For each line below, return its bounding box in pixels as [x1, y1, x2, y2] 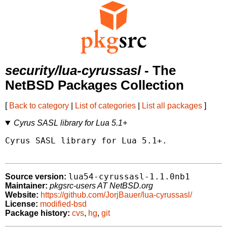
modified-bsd [40, 200, 87, 209]
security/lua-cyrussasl [5, 63, 141, 78]
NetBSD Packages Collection [5, 78, 184, 93]
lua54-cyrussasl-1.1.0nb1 [68, 172, 190, 182]
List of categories [75, 101, 136, 110]
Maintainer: [5, 181, 48, 191]
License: [5, 200, 38, 209]
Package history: [5, 209, 70, 218]
